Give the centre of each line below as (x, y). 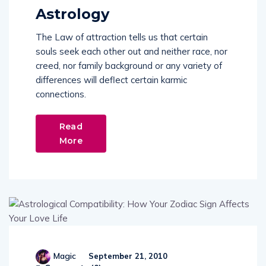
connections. (61, 94)
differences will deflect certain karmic (111, 80)
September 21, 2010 (127, 256)
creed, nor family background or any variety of (129, 65)
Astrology (72, 14)
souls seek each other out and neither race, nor (132, 51)
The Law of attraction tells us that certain (122, 37)
